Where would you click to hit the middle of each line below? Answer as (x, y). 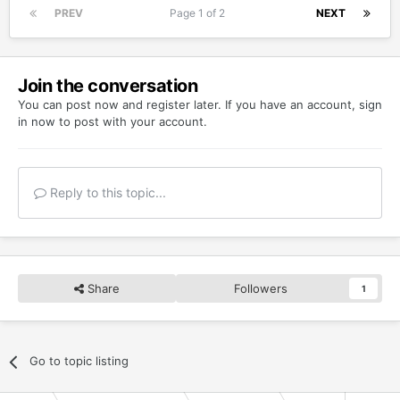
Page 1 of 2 (200, 13)
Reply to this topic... (106, 193)
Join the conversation (108, 86)
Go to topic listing (79, 361)
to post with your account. (131, 122)
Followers (261, 289)
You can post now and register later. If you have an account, (188, 105)
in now (37, 122)
